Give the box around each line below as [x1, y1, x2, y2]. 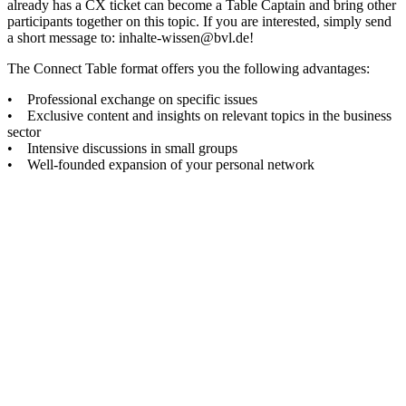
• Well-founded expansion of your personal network [7, 157, 314, 173]
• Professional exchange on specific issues [7, 92, 257, 108]
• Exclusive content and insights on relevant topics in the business [7, 108, 391, 124]
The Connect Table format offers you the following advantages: [7, 61, 370, 77]
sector [7, 124, 41, 140]
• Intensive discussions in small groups [7, 140, 237, 157]
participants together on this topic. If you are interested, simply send [7, 14, 391, 30]
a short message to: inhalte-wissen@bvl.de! [7, 30, 254, 46]
